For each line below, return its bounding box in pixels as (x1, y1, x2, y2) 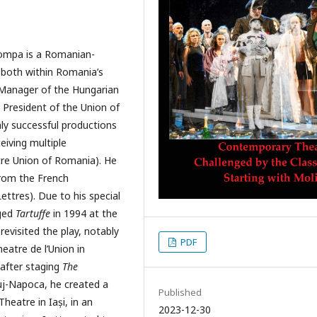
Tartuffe (16, 206, 53, 220)
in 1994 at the (53, 206, 117, 220)
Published (158, 286, 202, 299)
